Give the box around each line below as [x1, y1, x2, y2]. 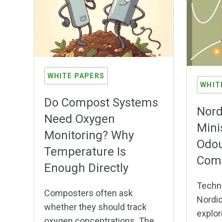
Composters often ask [44, 188, 133, 199]
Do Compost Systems [44, 96, 158, 110]
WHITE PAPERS [47, 72, 105, 80]
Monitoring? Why [44, 128, 134, 143]
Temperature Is [44, 145, 126, 159]
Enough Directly [44, 161, 128, 175]
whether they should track [44, 202, 147, 213]
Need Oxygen [44, 112, 115, 126]
